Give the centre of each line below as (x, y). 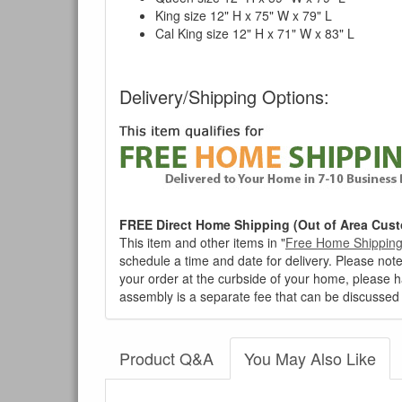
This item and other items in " (202, 242)
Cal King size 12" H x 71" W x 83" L (255, 33)
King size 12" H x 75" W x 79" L (244, 15)
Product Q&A (166, 358)
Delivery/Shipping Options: (224, 96)
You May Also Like (310, 358)
